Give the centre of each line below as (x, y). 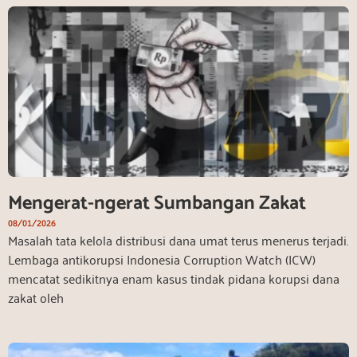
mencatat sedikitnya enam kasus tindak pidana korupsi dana (174, 278)
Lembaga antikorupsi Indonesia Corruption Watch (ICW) (162, 259)
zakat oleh (36, 297)
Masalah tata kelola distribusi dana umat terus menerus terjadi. (178, 239)
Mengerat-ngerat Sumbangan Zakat (157, 203)
